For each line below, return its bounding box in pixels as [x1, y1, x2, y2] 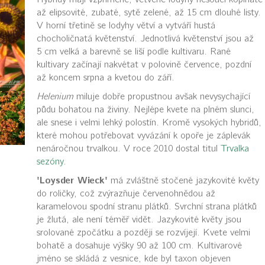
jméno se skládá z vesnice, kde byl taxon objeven [36, 253, 231, 264]
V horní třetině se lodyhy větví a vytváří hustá [36, 20, 215, 31]
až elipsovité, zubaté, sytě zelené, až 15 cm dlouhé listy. [36, 7, 261, 18]
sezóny [36, 156, 63, 167]
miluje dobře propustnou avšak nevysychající [73, 91, 250, 102]
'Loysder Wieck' [36, 174, 108, 186]
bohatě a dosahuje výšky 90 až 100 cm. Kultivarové [36, 240, 242, 251]
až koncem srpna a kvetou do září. [36, 72, 174, 83]
